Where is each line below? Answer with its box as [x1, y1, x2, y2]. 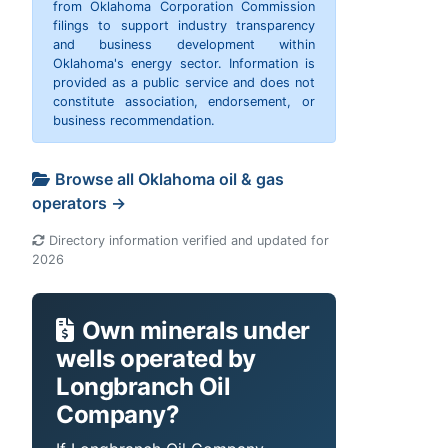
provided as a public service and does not [53, 75, 315, 91]
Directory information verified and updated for [45, 233, 329, 249]
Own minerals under [81, 316, 310, 346]
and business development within [53, 37, 315, 53]
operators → [32, 193, 126, 214]
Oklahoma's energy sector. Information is [53, 56, 315, 72]
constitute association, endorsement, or [53, 94, 315, 110]
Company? [56, 400, 180, 430]
